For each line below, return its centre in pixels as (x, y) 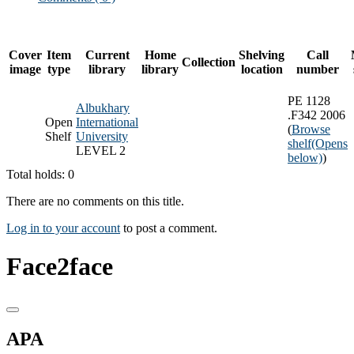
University (102, 136)
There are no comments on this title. (95, 201)
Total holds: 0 (40, 174)
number (318, 69)
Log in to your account (63, 228)
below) (305, 157)
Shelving (262, 55)
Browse (311, 129)
